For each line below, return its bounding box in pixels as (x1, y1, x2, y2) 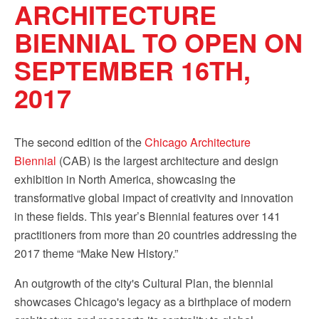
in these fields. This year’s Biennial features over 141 (14, 208, 281, 224)
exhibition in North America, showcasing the (14, 171, 236, 187)
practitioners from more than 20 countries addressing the (14, 226, 297, 243)
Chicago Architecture (145, 134, 251, 150)
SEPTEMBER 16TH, (14, 51, 251, 88)
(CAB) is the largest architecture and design (56, 152, 278, 169)
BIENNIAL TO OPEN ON (14, 23, 303, 61)
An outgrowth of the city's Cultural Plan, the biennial (14, 275, 273, 291)
